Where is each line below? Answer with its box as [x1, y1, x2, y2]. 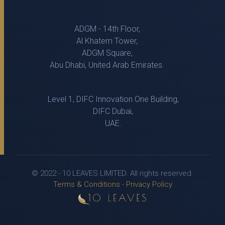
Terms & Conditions [53, 180, 120, 189]
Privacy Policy [126, 180, 172, 189]
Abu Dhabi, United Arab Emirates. [50, 60, 164, 70]
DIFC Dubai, [81, 106, 133, 117]
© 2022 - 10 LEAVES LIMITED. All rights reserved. [32, 169, 193, 178]
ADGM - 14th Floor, [74, 24, 140, 34]
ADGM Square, [81, 48, 133, 58]
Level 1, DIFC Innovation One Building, [35, 94, 179, 104]
